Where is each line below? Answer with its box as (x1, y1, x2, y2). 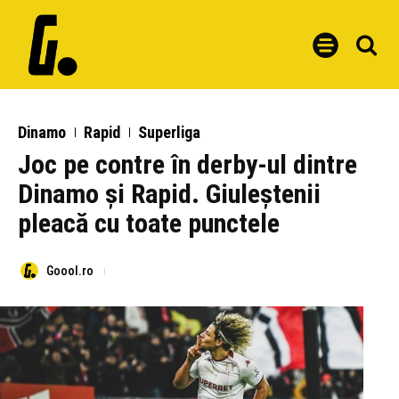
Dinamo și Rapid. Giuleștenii (18, 178, 321, 209)
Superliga (138, 123, 200, 142)
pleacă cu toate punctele (18, 208, 280, 239)
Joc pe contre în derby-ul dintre (18, 149, 357, 180)
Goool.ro (46, 264, 94, 279)
